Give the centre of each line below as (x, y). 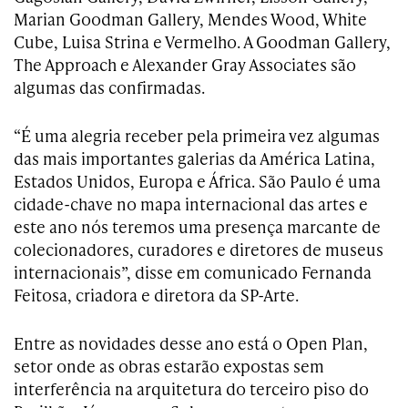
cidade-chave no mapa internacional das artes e (191, 204)
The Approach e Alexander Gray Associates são (185, 64)
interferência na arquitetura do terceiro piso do (191, 388)
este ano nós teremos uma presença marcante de (197, 226)
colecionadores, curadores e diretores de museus (199, 249)
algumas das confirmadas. (109, 87)
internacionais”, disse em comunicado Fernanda (193, 272)
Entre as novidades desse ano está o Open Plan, (191, 343)
